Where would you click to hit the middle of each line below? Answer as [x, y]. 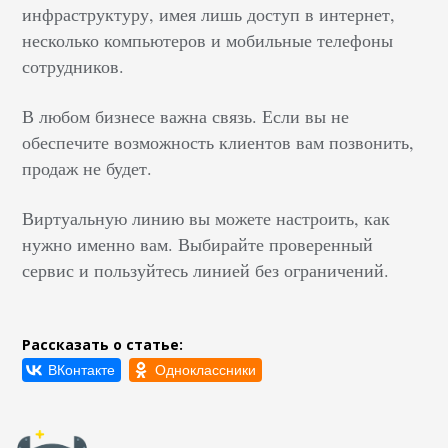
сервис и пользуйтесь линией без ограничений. [206, 270]
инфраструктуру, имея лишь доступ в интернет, [209, 14]
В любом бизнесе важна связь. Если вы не [186, 116]
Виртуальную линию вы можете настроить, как [206, 218]
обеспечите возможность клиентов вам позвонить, [218, 142]
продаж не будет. [87, 168]
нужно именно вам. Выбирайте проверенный [198, 244]
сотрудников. [73, 66]
